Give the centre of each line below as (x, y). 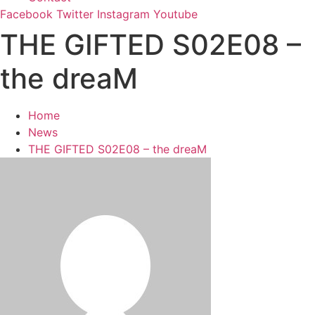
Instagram (123, 14)
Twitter (75, 14)
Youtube (175, 14)
